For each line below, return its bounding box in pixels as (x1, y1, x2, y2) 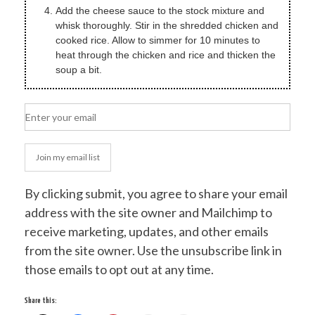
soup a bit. (56, 64, 102, 76)
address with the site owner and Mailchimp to (25, 205, 272, 221)
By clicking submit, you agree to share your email (25, 186, 288, 202)
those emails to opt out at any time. (25, 262, 214, 278)
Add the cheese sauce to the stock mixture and (56, 5, 264, 17)
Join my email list (36, 152, 100, 163)
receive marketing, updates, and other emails (25, 224, 269, 240)
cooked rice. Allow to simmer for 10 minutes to (56, 34, 260, 46)
